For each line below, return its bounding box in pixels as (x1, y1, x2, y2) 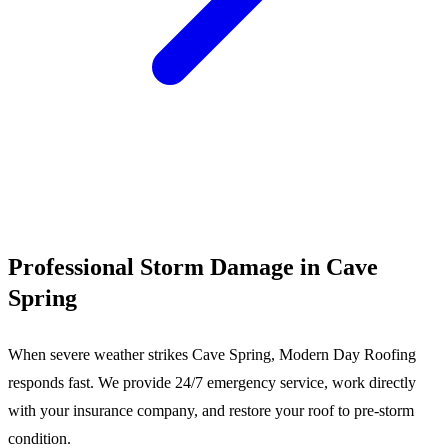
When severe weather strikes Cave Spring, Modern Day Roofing (8, 346, 416, 364)
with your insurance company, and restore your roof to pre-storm (8, 402, 414, 420)
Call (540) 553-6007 (8, 169, 137, 187)
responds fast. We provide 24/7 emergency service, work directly (8, 374, 416, 392)
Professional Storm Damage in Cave (8, 253, 378, 280)
